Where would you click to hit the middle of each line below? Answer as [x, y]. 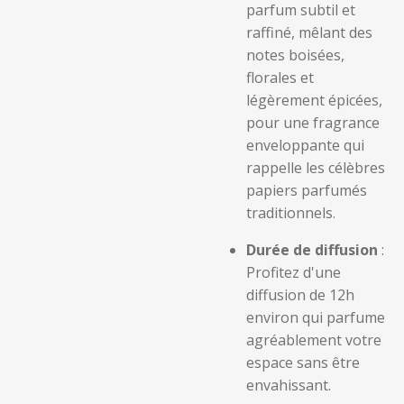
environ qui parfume [316, 317]
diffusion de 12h [300, 295]
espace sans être [303, 363]
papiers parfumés [307, 190]
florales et [280, 78]
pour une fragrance [313, 123]
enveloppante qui [305, 145]
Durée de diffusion [312, 250]
